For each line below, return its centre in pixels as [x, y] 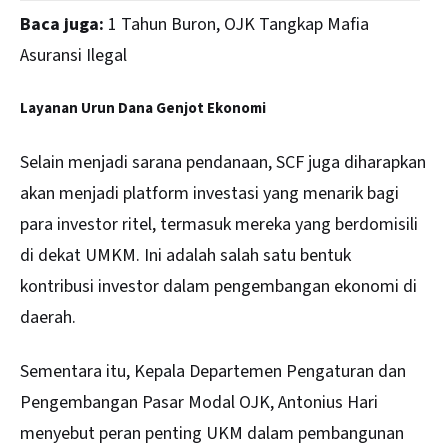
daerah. [48, 317]
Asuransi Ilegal [73, 55]
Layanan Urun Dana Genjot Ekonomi [143, 108]
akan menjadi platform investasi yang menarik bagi [209, 193]
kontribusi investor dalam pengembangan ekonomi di [218, 286]
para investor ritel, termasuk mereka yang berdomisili [219, 224]
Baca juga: [62, 24]
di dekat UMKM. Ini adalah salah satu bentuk [185, 255]
